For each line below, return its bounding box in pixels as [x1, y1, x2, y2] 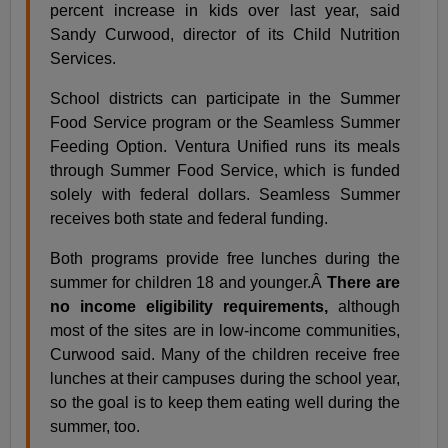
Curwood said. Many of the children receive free [50, 345, 400, 363]
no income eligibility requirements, [50, 297, 328, 315]
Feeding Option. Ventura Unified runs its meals [50, 137, 400, 155]
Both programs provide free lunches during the [50, 249, 400, 267]
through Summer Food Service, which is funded [50, 161, 400, 179]
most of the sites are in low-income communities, [50, 321, 400, 339]
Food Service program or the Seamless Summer [50, 113, 400, 131]
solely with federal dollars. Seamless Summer [50, 185, 400, 203]
